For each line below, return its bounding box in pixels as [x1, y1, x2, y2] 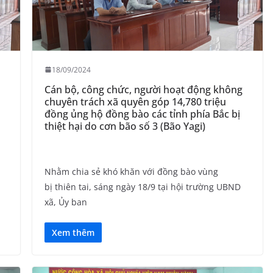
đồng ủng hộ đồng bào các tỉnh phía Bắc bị [44, 107, 240, 121]
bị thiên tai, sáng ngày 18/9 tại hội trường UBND [44, 180, 241, 193]
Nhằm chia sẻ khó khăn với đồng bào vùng [44, 165, 218, 177]
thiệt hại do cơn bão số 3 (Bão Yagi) [44, 119, 205, 133]
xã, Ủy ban [44, 196, 87, 208]
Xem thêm [51, 226, 94, 238]
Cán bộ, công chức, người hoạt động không [44, 82, 243, 96]
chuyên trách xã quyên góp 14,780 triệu [44, 94, 226, 108]
